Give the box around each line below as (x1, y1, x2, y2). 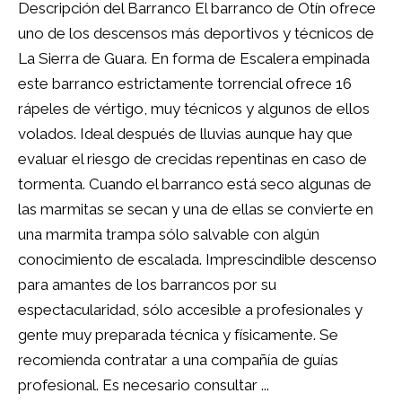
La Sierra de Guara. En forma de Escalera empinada (18, 49, 370, 67)
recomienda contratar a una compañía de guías (18, 351, 338, 369)
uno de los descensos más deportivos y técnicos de (18, 24, 374, 42)
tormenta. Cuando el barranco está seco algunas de (18, 175, 371, 193)
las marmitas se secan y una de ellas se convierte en (18, 200, 373, 218)
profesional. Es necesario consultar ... (18, 376, 269, 394)
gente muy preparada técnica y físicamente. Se (18, 326, 338, 344)
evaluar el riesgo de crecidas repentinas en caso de (18, 150, 367, 168)
